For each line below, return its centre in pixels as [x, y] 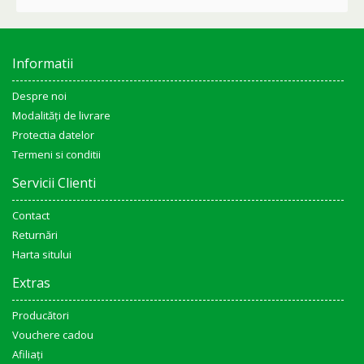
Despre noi [39, 96]
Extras [31, 283]
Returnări [35, 235]
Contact [31, 215]
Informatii [43, 63]
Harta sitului [42, 254]
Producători [41, 315]
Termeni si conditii [56, 154]
